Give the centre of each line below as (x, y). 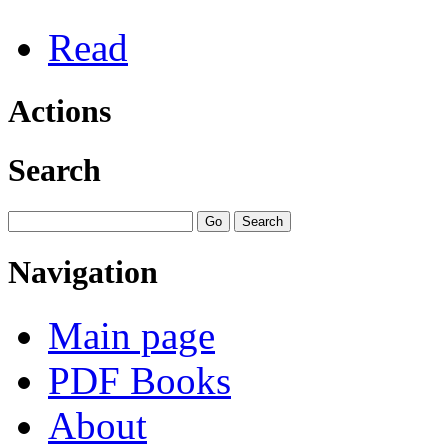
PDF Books (139, 381)
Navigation (83, 272)
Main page (131, 336)
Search (54, 169)
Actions (59, 110)
